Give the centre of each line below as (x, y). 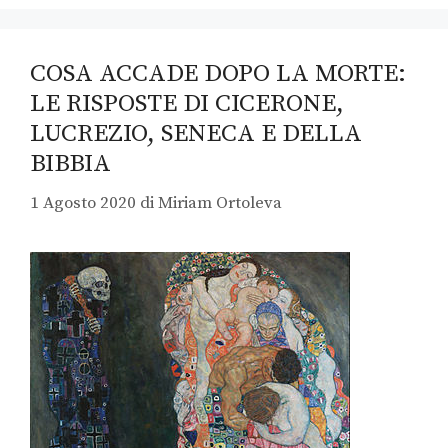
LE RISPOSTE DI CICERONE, (187, 104)
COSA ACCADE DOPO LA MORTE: (218, 74)
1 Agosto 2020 (83, 202)
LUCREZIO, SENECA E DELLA (196, 134)
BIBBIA (70, 164)
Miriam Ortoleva (220, 202)
